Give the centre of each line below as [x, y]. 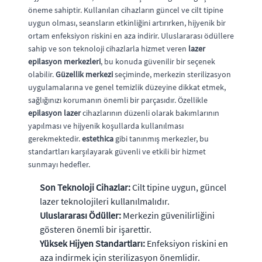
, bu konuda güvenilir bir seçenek [158, 61]
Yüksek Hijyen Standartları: [92, 243]
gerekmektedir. [55, 138]
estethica [98, 138]
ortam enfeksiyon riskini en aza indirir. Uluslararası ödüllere [131, 35]
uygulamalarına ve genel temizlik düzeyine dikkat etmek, [127, 87]
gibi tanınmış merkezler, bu [161, 138]
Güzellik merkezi [84, 74]
